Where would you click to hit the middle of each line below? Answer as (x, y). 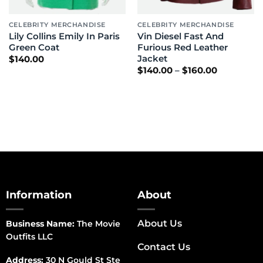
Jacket (152, 58)
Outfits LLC (29, 236)
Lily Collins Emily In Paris (64, 36)
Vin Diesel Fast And (180, 36)
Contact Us (163, 247)
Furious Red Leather (182, 47)
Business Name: (40, 223)
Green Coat (34, 47)
